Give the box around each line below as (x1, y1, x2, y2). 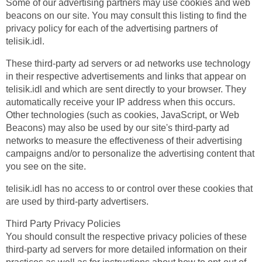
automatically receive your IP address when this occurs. (6, 97, 235, 107)
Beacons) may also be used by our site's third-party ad (6, 123, 229, 133)
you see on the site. (6, 161, 86, 171)
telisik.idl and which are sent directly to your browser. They (6, 84, 246, 94)
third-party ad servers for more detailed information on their (6, 244, 247, 254)
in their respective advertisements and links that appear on (6, 71, 246, 81)
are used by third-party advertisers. (6, 196, 149, 206)
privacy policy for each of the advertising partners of (6, 23, 218, 33)
